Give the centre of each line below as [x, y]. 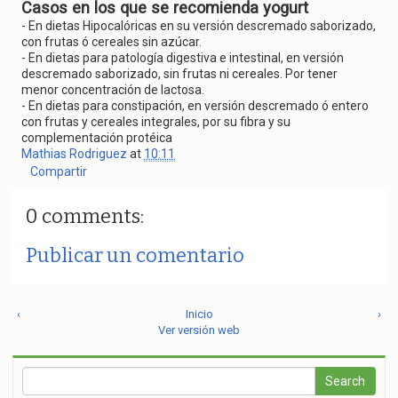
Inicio [199, 314]
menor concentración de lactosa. [113, 90]
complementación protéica [97, 138]
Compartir [59, 171]
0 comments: [85, 216]
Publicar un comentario [135, 255]
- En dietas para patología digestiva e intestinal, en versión [183, 58]
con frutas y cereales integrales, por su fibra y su [156, 122]
